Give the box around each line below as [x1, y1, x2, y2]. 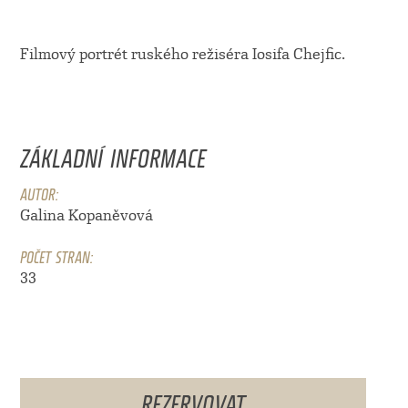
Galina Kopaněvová [19, 207, 153, 225]
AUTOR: [19, 177, 58, 207]
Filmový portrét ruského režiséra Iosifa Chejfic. [19, 46, 345, 64]
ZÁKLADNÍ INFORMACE [19, 130, 206, 177]
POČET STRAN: [19, 240, 93, 270]
